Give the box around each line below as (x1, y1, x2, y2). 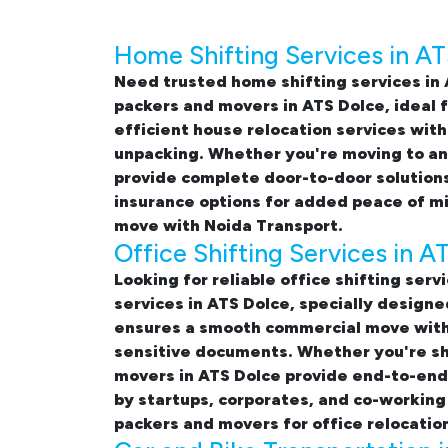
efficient (114, 120, 193, 140)
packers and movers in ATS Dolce (114, 96, 385, 116)
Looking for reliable (114, 270, 280, 290)
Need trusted (114, 72, 231, 92)
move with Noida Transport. (114, 216, 343, 236)
